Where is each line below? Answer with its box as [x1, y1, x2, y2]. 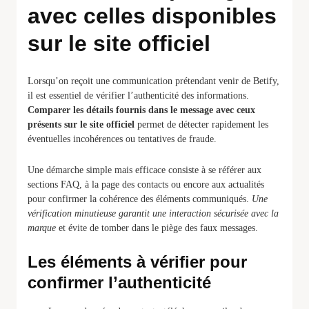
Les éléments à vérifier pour [28, 252, 247, 271]
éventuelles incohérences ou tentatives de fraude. [28, 134, 217, 144]
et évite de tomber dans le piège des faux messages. [56, 223, 258, 233]
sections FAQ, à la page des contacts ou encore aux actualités [28, 179, 264, 190]
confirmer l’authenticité [28, 273, 211, 292]
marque [28, 223, 56, 233]
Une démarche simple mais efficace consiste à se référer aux [28, 165, 261, 175]
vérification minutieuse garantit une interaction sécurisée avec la [28, 208, 279, 219]
